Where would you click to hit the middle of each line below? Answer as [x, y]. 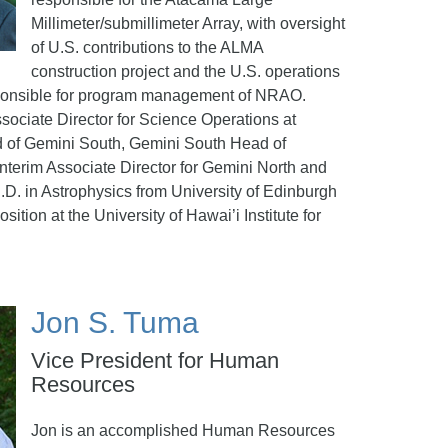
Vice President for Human [155, 360]
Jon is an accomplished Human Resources [183, 430]
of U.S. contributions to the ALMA [147, 47]
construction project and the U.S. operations [185, 71]
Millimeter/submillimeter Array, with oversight [188, 23]
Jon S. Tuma [115, 322]
